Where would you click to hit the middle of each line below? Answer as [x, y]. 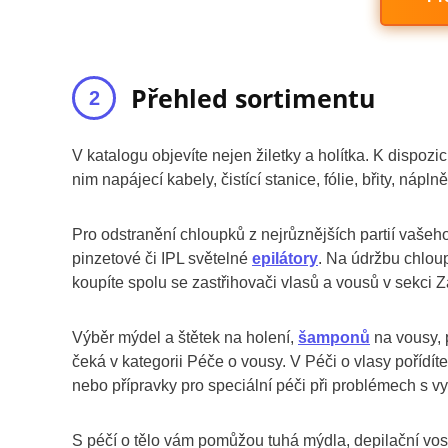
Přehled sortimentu [253, 97]
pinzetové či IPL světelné [162, 258]
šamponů [334, 337]
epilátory [285, 258]
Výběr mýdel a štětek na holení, [185, 337]
